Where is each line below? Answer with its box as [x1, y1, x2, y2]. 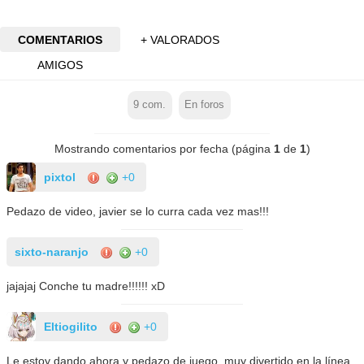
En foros [184, 99, 225, 111]
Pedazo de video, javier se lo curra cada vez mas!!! [6, 204, 270, 218]
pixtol [44, 170, 76, 184]
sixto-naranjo [15, 245, 89, 258]
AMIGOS [37, 58, 83, 71]
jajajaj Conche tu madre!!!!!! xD [6, 279, 166, 292]
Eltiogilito [44, 319, 98, 333]
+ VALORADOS [141, 32, 220, 46]
